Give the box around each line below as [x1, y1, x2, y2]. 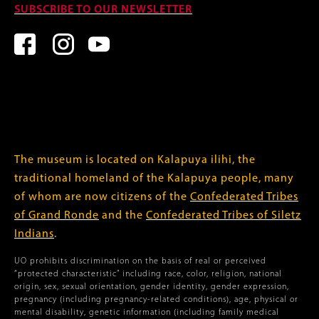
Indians [14, 229, 54, 240]
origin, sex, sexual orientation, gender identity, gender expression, [14, 283, 289, 291]
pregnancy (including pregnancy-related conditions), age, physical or [14, 296, 298, 304]
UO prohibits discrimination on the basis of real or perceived [14, 257, 266, 266]
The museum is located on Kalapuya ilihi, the [14, 155, 256, 166]
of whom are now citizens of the [14, 192, 190, 203]
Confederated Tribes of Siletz [146, 210, 301, 221]
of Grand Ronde [14, 210, 99, 221]
